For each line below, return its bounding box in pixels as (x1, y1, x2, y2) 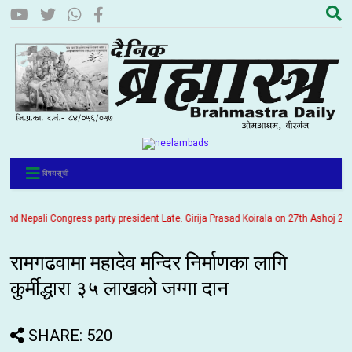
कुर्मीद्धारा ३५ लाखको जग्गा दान (10, 277, 229, 301)
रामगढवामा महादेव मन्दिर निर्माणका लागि (10, 251, 288, 275)
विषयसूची (42, 169, 69, 178)
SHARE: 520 (28, 326, 113, 346)
